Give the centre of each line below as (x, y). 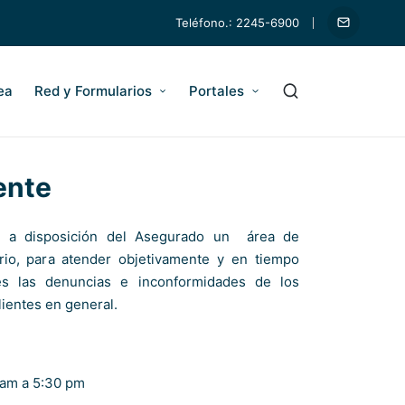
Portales (217, 91)
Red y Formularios (93, 91)
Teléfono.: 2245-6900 (237, 23)
